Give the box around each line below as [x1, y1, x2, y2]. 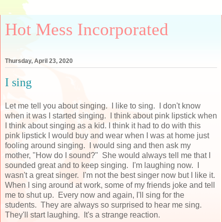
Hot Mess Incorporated [5, 20, 168, 39]
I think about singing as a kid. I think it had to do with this [5, 121, 201, 130]
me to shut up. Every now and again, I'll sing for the [5, 190, 184, 199]
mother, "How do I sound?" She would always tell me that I [5, 151, 211, 160]
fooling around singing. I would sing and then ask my [5, 141, 191, 150]
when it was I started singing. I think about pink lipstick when [5, 111, 217, 120]
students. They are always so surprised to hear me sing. [5, 200, 204, 209]
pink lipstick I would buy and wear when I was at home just [5, 131, 209, 140]
